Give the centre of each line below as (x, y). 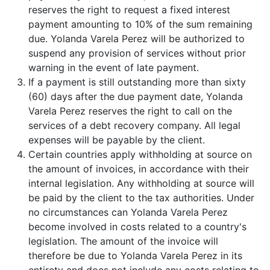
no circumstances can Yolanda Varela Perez (128, 212)
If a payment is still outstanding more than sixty (137, 82)
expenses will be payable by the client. (117, 140)
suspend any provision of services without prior (137, 53)
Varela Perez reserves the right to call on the (130, 111)
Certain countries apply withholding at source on (140, 154)
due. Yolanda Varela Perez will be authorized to (137, 39)
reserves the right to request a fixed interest (129, 10)
